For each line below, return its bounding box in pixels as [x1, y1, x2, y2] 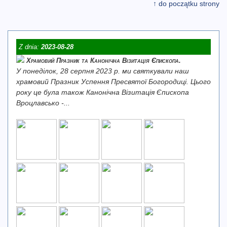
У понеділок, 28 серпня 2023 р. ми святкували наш [16, 67, 189, 75]
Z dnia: [19, 43, 41, 51]
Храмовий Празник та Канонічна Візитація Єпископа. [26, 57, 181, 64]
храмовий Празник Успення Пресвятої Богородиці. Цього [16, 78, 211, 86]
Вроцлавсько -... [16, 99, 70, 107]
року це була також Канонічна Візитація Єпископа [16, 88, 189, 96]
